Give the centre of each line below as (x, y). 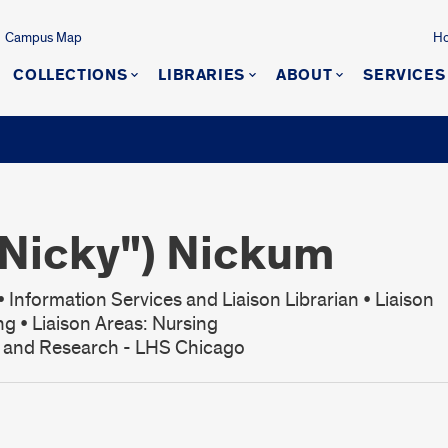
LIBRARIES (202, 75)
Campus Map (43, 37)
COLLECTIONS (70, 75)
